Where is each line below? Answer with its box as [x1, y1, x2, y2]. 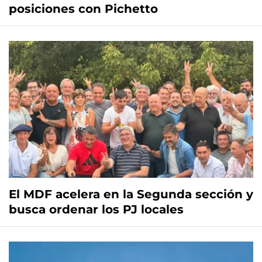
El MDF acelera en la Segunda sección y [9, 187, 253, 202]
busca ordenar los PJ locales [9, 202, 184, 217]
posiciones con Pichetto [9, 2, 158, 16]
